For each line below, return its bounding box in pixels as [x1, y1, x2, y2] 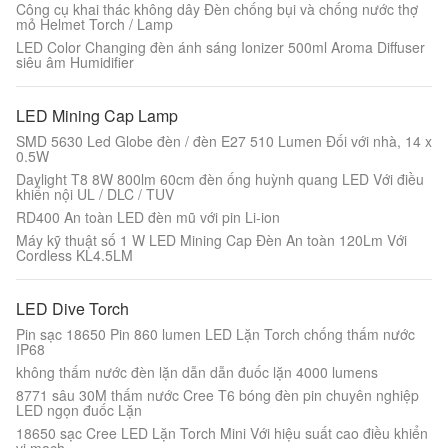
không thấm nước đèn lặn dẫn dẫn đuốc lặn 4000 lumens [16, 362, 378, 382]
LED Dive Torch [16, 297, 129, 320]
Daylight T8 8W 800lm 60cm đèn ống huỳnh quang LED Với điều [16, 169, 424, 189]
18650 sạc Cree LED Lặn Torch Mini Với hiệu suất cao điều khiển [16, 423, 428, 443]
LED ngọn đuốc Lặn [16, 400, 142, 420]
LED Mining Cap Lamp [16, 104, 178, 127]
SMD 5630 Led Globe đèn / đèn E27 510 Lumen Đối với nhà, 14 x [16, 131, 432, 151]
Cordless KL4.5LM [16, 245, 133, 265]
